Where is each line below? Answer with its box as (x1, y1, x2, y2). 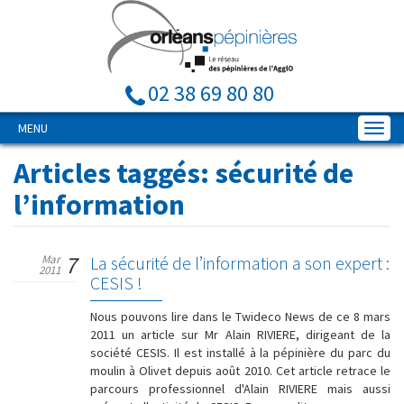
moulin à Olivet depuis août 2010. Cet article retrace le (90, 363, 390, 379)
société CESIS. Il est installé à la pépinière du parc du (90, 344, 390, 361)
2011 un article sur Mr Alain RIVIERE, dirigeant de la (90, 326, 390, 343)
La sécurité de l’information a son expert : (90, 252, 390, 274)
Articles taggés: (14, 155, 209, 191)
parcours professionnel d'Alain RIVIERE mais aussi (90, 381, 390, 397)
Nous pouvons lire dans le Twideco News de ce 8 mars (90, 308, 390, 325)
